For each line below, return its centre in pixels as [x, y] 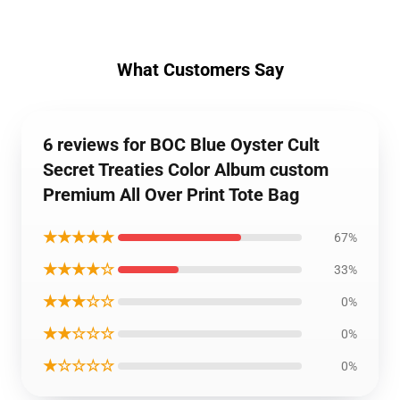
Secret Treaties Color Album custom [186, 170]
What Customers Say [200, 70]
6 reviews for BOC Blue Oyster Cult [181, 145]
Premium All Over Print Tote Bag [171, 195]
